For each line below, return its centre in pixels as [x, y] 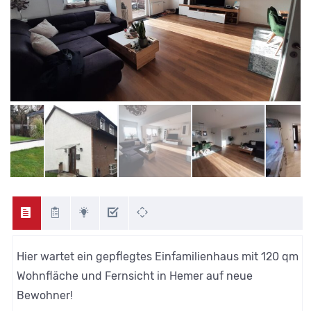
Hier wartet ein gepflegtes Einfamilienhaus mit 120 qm [158, 257]
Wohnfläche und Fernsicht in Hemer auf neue [135, 276]
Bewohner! [45, 296]
